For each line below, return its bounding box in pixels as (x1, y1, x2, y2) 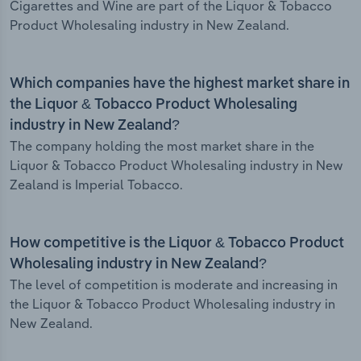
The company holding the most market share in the (10, 138, 314, 155)
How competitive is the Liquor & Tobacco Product (10, 236, 344, 251)
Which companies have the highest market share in (10, 77, 350, 92)
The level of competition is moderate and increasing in (10, 276, 338, 293)
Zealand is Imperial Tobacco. (10, 176, 183, 193)
